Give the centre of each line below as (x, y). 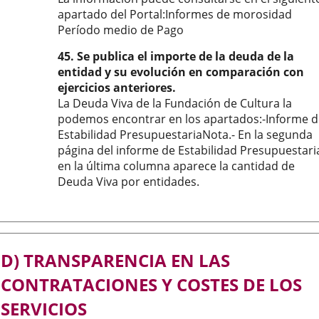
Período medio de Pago (121, 30)
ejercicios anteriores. (117, 88)
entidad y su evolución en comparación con (181, 72)
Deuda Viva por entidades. (129, 182)
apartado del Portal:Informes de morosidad (175, 14)
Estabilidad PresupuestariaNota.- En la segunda (185, 135)
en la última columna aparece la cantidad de (176, 166)
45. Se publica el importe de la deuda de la (176, 56)
